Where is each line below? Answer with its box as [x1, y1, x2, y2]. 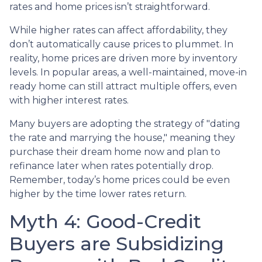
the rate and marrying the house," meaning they [9, 132, 235, 143]
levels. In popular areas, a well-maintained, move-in [9, 66, 247, 78]
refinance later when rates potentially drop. [9, 160, 213, 171]
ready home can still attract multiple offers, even [9, 80, 237, 92]
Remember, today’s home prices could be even [9, 174, 230, 185]
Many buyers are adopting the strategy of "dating [9, 118, 240, 129]
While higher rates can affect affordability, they [9, 24, 227, 36]
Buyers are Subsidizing [9, 232, 224, 255]
